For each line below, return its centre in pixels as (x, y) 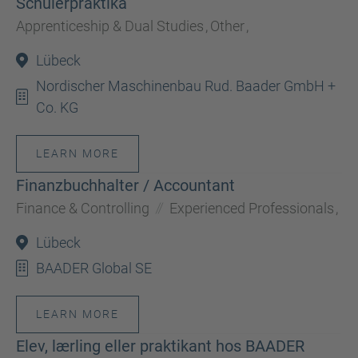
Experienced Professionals (252, 208)
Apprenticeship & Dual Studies (110, 26)
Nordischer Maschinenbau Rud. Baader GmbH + (186, 86)
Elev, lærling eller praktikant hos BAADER (160, 346)
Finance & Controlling (83, 208)
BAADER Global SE (94, 268)
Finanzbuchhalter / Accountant (125, 185)
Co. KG (57, 107)
